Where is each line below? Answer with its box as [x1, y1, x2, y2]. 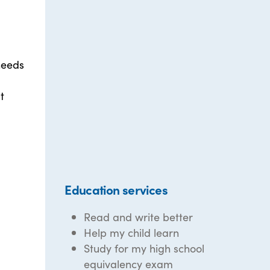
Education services [64, 180, 168, 198]
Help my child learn [84, 225, 180, 240]
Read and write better [84, 209, 193, 224]
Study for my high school [84, 240, 205, 256]
